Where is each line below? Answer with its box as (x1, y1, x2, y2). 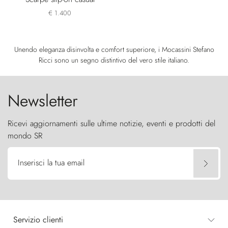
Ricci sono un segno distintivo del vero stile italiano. (39, 55, 189, 65)
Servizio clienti (13, 214, 63, 225)
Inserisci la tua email (18, 157, 84, 168)
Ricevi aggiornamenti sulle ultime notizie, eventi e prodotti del (8, 118, 215, 129)
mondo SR (8, 130, 42, 141)
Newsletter (8, 89, 78, 112)
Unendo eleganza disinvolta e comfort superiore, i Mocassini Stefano (14, 44, 214, 54)
